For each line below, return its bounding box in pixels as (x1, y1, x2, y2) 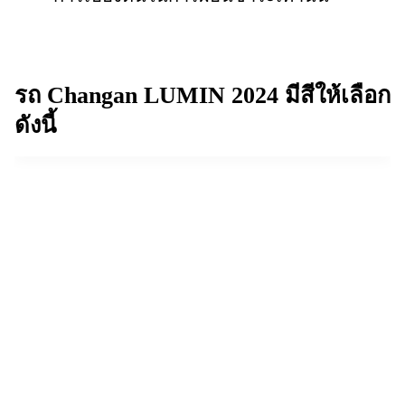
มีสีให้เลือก (278, 81, 391, 108)
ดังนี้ (14, 111, 56, 138)
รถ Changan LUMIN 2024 (14, 81, 278, 108)
